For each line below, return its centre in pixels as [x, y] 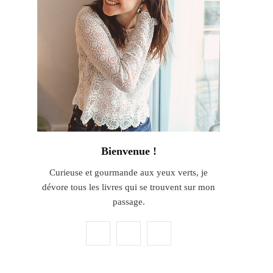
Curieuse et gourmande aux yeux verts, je [129, 172]
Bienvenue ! [129, 151]
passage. [129, 202]
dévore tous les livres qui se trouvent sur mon [129, 187]
